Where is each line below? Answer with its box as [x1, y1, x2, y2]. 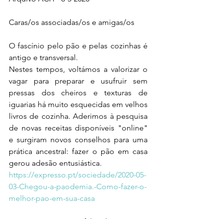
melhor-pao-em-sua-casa [9, 194, 95, 203]
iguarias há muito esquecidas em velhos [9, 100, 148, 109]
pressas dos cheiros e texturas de [9, 88, 148, 97]
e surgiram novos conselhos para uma [9, 135, 148, 144]
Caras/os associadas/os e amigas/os [9, 18, 138, 27]
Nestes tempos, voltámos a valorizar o [9, 65, 148, 74]
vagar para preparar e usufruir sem [9, 76, 148, 86]
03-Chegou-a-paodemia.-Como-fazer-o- [9, 182, 147, 191]
